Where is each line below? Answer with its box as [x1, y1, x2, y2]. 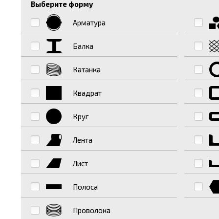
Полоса [72, 182, 98, 192]
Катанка [72, 65, 101, 74]
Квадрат [72, 88, 102, 98]
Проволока [72, 206, 110, 215]
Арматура [72, 18, 106, 27]
